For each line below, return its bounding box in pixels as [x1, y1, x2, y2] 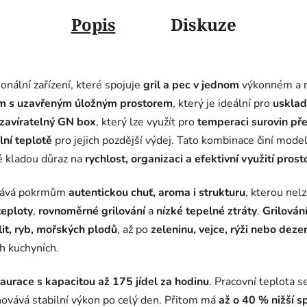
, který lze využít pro [96, 114, 197, 130]
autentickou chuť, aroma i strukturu [69, 185, 245, 201]
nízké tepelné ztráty [156, 204, 257, 219]
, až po [117, 222, 151, 238]
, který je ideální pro [173, 96, 273, 112]
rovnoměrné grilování [38, 204, 145, 219]
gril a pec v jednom [143, 77, 239, 93]
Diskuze [170, 13, 236, 36]
